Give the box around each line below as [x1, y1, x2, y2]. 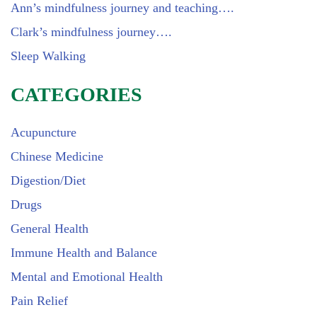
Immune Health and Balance [11, 246, 157, 260]
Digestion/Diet [11, 173, 86, 188]
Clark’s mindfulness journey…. [11, 25, 172, 39]
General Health [11, 221, 88, 236]
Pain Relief [11, 294, 68, 308]
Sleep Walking [11, 49, 86, 63]
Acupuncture [11, 125, 76, 139]
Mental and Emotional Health [11, 270, 163, 284]
